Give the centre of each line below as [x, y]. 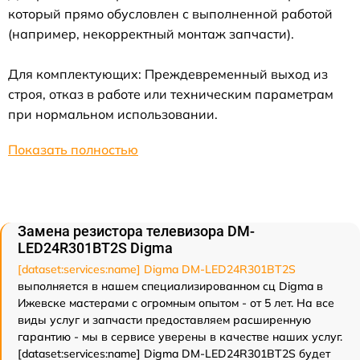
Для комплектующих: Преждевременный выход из [168, 74]
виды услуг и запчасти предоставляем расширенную [164, 319]
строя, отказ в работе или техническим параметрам [171, 94]
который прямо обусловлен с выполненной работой [170, 13]
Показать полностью [73, 149]
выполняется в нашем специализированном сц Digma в [170, 286]
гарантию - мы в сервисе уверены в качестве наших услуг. [180, 336]
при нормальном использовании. [113, 114]
